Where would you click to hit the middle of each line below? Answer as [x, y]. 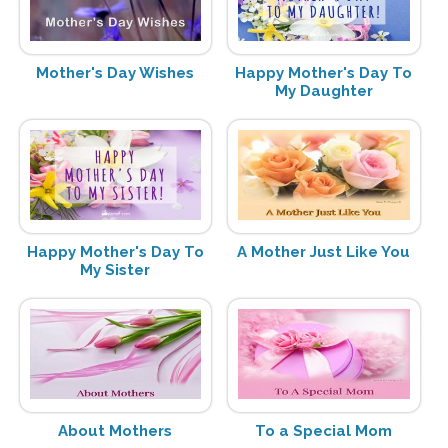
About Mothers [115, 431]
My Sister [115, 270]
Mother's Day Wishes [115, 73]
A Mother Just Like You [324, 252]
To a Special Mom [324, 431]
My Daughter [323, 91]
